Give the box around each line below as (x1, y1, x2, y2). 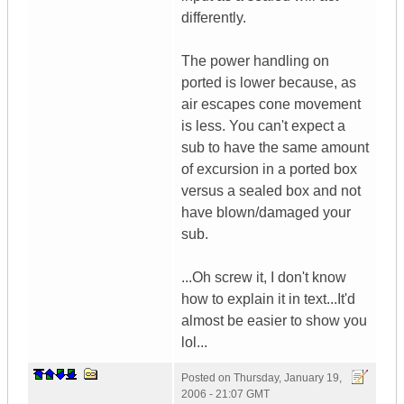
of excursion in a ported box (181, 161, 357, 178)
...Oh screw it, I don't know (181, 270, 346, 286)
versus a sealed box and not (181, 183, 361, 199)
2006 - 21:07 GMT (181, 388, 270, 401)
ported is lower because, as (181, 75, 356, 91)
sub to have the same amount (181, 140, 369, 156)
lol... (181, 335, 207, 351)
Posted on (181, 372, 234, 385)
